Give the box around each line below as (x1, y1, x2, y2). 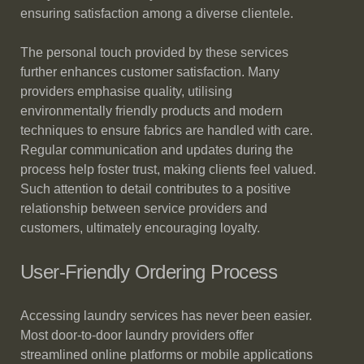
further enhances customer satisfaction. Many (20, 65, 279, 79)
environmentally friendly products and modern (20, 104, 283, 118)
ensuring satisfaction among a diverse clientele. (20, 6, 293, 20)
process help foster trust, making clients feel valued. (20, 162, 316, 176)
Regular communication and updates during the (20, 143, 293, 157)
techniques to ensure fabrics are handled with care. (20, 123, 313, 137)
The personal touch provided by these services (20, 45, 288, 59)
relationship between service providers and (20, 201, 267, 215)
